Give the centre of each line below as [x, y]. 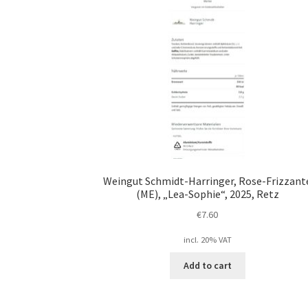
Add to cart [207, 266]
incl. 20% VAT [207, 239]
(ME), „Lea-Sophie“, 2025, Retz [207, 194]
